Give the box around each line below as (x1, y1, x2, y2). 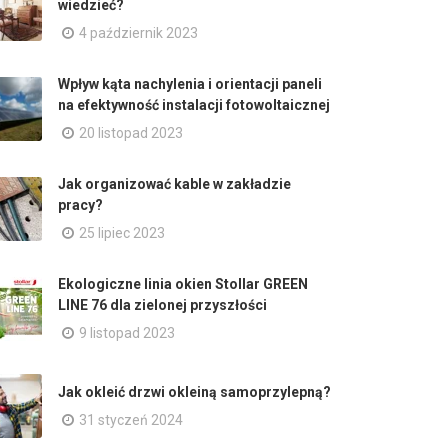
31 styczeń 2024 (79, 411, 183, 428)
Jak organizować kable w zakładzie (58, 176, 291, 192)
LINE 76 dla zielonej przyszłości (58, 297, 267, 313)
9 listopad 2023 (79, 325, 175, 341)
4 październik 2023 (79, 25, 198, 41)
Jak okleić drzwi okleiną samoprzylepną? (58, 383, 331, 400)
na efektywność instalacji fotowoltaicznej (58, 97, 330, 113)
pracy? (58, 197, 103, 213)
